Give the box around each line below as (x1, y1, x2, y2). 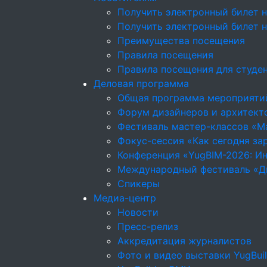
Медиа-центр (94, 192, 156, 204)
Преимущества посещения (117, 35, 245, 46)
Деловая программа (94, 77, 189, 89)
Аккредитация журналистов (117, 235, 252, 247)
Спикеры (117, 178, 160, 190)
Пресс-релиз (117, 221, 178, 232)
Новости (117, 206, 159, 218)
